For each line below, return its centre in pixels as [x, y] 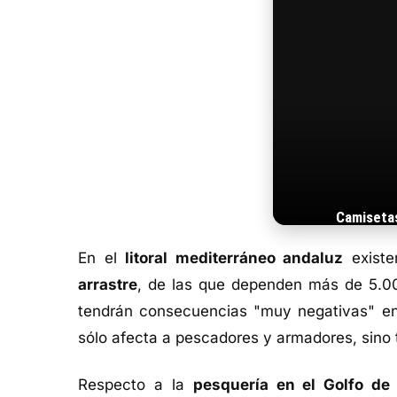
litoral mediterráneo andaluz [234, 258]
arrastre [108, 285]
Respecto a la [136, 384]
